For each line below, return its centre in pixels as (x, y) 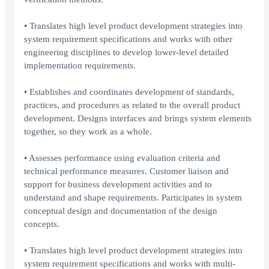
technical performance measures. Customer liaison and (126, 171)
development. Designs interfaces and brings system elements (138, 119)
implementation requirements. (80, 66)
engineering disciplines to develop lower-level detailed (126, 53)
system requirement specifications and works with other (128, 39)
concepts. (42, 224)
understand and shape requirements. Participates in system (133, 198)
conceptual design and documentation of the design (121, 211)
